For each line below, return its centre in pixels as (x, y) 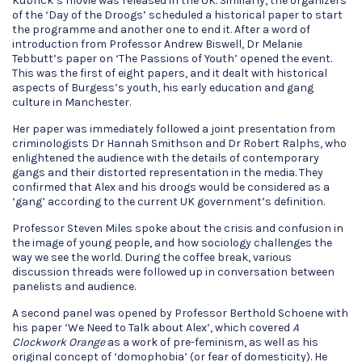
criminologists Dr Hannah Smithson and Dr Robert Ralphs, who (179, 143)
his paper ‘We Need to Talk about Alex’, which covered (152, 328)
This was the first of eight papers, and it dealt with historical (170, 73)
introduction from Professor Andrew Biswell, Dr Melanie (157, 44)
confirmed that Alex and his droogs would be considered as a (171, 187)
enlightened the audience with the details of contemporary (166, 158)
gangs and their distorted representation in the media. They (168, 173)
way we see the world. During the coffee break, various (152, 257)
